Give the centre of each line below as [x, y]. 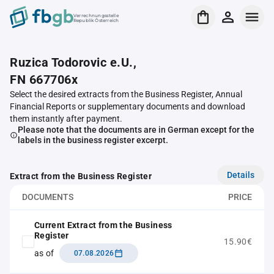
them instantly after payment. [66, 119]
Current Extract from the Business [103, 225]
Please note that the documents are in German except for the [136, 130]
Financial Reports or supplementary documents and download [128, 106]
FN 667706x [44, 80]
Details [241, 175]
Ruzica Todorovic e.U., [73, 62]
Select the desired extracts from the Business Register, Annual [126, 94]
